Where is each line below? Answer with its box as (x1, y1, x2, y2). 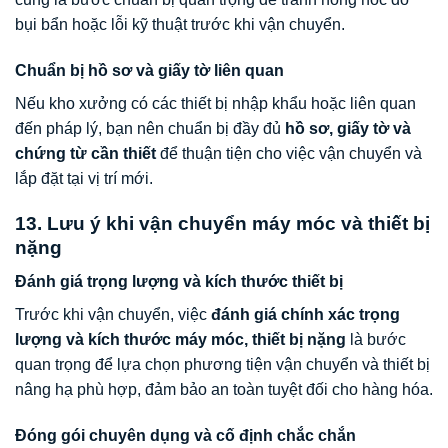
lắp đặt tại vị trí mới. (15, 169, 153, 187)
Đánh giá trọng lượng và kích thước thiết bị (15, 273, 343, 291)
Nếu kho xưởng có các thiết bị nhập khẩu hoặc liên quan (15, 94, 416, 112)
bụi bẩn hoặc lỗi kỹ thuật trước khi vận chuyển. (15, 16, 345, 34)
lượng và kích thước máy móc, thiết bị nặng (15, 331, 346, 349)
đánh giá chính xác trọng (211, 306, 400, 324)
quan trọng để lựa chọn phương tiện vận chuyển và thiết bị (15, 356, 430, 374)
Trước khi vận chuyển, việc (15, 306, 211, 324)
